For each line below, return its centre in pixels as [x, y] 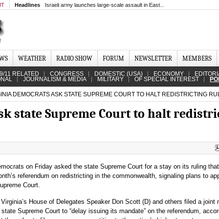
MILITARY [110, 79]
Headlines [27, 5]
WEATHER [32, 58]
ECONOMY [169, 74]
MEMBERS [197, 58]
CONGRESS [67, 74]
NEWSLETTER [153, 58]
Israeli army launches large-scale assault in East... [105, 5]
